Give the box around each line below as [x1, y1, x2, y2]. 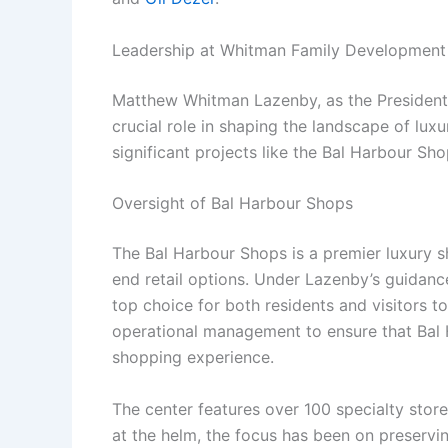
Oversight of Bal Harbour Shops [112, 193, 353, 214]
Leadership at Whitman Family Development [112, 39, 446, 60]
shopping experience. [112, 347, 274, 368]
